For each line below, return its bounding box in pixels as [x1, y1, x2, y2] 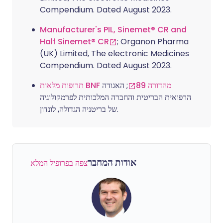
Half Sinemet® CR [40, 36, 109, 47]
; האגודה [102, 80, 128, 91]
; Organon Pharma [117, 36, 189, 47]
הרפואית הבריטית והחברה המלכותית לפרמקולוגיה [40, 92, 191, 103]
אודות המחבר [88, 156, 136, 169]
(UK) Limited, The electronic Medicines [40, 48, 189, 59]
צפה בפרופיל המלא [30, 157, 88, 169]
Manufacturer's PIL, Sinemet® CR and [40, 24, 187, 35]
